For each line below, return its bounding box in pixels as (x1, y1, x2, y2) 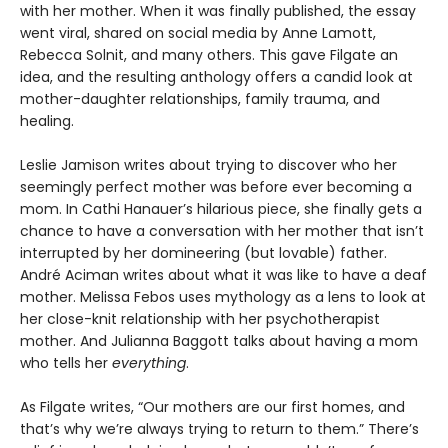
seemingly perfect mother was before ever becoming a (20, 176, 412, 197)
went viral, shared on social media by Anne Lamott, (20, 22, 376, 43)
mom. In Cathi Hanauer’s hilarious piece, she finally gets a (20, 198, 422, 219)
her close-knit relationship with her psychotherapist (20, 308, 380, 329)
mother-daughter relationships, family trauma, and (20, 88, 380, 109)
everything (112, 352, 186, 373)
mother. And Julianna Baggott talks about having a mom (20, 330, 418, 351)
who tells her (20, 352, 112, 373)
